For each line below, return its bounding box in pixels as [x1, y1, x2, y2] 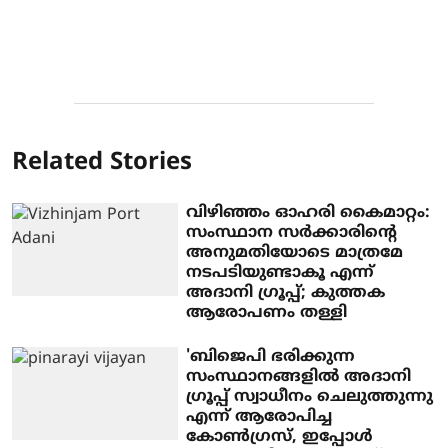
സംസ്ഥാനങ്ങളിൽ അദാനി [186, 366, 412, 387]
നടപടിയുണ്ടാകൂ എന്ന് [186, 262, 375, 283]
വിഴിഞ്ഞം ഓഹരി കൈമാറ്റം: [186, 202, 431, 223]
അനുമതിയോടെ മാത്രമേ [186, 242, 404, 263]
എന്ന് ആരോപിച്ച [186, 406, 333, 427]
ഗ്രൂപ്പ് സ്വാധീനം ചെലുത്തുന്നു [186, 386, 434, 407]
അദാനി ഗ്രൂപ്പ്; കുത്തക [186, 282, 386, 303]
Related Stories [12, 147, 192, 178]
